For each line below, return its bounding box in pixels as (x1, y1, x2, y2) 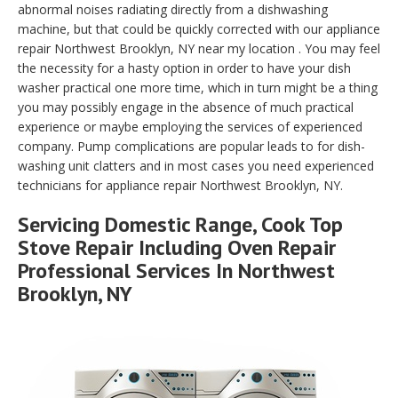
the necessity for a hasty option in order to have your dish (18, 60, 351, 77)
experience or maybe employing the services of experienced (18, 118, 362, 136)
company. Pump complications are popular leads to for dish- (18, 138, 365, 155)
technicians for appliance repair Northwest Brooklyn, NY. (18, 177, 343, 195)
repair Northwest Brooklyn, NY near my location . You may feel (18, 40, 380, 58)
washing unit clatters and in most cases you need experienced (18, 157, 374, 175)
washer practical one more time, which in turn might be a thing (18, 79, 378, 97)
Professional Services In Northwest (18, 257, 335, 285)
